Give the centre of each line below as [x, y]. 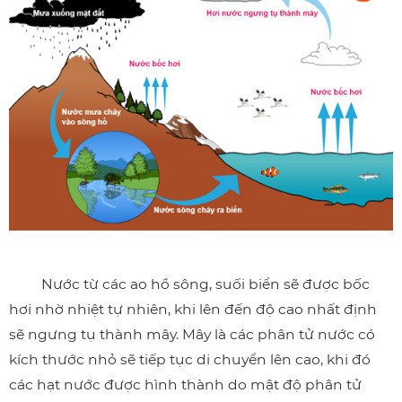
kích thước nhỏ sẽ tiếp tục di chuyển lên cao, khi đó [190, 360]
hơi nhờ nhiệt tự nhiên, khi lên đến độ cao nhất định [193, 310]
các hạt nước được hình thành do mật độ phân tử [185, 385]
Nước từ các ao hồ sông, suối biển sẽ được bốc [189, 284]
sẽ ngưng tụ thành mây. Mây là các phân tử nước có [192, 335]
